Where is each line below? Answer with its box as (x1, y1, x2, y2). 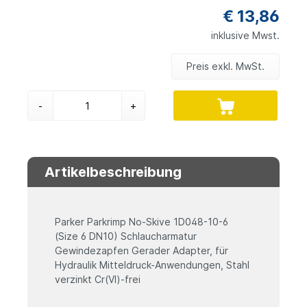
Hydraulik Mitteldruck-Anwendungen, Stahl (55, 259, 249, 271)
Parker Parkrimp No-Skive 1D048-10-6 (55, 216, 228, 228)
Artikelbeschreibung (45, 164, 182, 181)
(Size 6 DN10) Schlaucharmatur (55, 230, 197, 243)
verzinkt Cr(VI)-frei (55, 273, 140, 286)
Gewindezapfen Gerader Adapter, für (55, 245, 228, 257)
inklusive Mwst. (211, 29, 280, 42)
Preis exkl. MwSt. (186, 60, 265, 73)
